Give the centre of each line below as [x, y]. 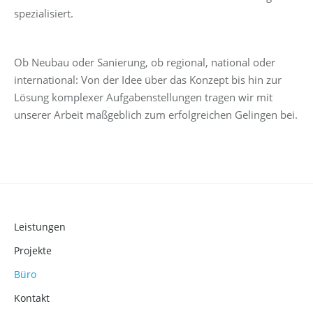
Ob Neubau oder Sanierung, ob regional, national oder [145, 62]
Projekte [33, 250]
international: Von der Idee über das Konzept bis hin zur [148, 79]
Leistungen [40, 226]
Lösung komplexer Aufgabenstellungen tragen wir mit [143, 97]
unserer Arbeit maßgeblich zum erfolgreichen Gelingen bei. [156, 114]
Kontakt [32, 298]
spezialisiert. [44, 13]
